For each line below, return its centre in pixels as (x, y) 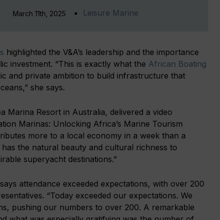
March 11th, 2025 (39, 13)
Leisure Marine (111, 13)
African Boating (177, 64)
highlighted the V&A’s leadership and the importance (101, 52)
